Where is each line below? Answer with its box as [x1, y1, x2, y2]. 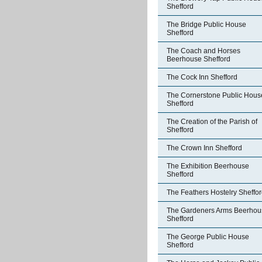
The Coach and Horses [167, 47, 240, 55]
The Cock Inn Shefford [167, 73, 237, 81]
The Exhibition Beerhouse [167, 162, 249, 170]
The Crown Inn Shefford [167, 144, 242, 152]
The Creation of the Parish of [167, 118, 257, 126]
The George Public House [167, 233, 249, 241]
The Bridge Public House [167, 20, 246, 29]
